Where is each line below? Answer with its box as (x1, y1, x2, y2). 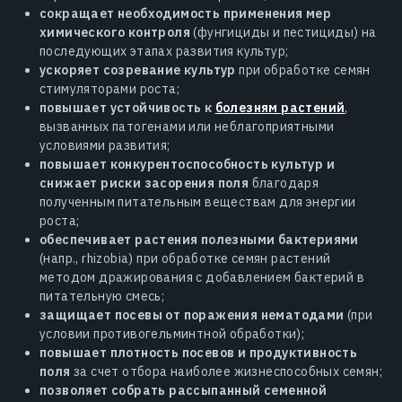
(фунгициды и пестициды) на (190, 23, 377, 40)
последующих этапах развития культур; (39, 42, 289, 59)
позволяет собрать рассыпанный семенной (39, 381, 328, 398)
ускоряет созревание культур (39, 61, 236, 78)
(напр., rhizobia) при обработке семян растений (39, 249, 331, 267)
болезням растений (214, 99, 345, 116)
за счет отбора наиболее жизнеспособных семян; (70, 363, 383, 380)
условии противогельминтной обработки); (39, 325, 305, 342)
